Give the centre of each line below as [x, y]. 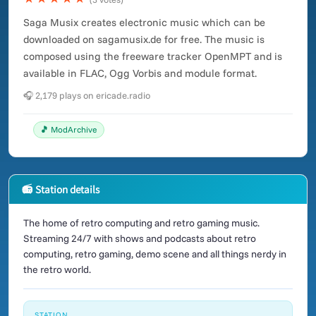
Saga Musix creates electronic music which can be [144, 22]
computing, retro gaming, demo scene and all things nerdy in [155, 254]
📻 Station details [61, 189]
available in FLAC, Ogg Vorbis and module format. [140, 73]
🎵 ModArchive [69, 129]
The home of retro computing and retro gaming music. [141, 223]
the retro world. [57, 269]
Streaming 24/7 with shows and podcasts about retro [140, 238]
